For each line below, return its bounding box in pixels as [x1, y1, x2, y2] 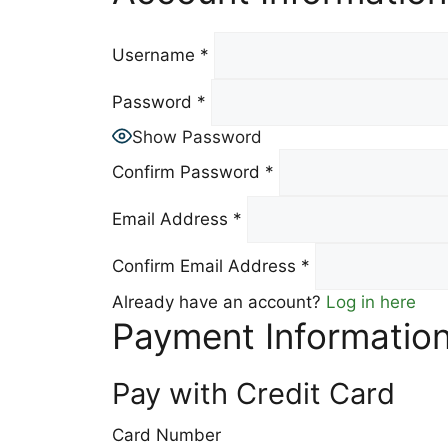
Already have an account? [112, 292, 326, 312]
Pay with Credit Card [112, 376, 395, 411]
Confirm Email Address [112, 256, 296, 276]
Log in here [326, 292, 416, 312]
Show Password [132, 127, 262, 147]
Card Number [112, 425, 221, 445]
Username [112, 45, 195, 65]
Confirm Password [112, 162, 260, 182]
